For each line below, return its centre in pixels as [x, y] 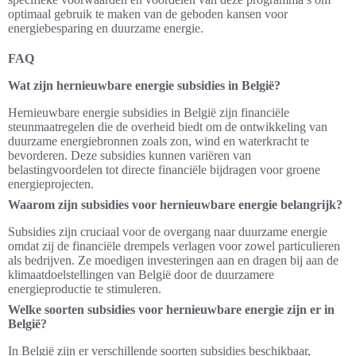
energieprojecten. [51, 184]
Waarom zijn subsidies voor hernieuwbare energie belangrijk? [175, 205]
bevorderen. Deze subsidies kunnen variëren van [130, 156]
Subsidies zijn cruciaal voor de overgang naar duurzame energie [168, 232]
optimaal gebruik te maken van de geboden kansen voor [148, 14]
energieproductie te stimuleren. [85, 289]
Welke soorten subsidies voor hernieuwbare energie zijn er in [171, 310]
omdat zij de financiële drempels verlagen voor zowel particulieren [174, 246]
